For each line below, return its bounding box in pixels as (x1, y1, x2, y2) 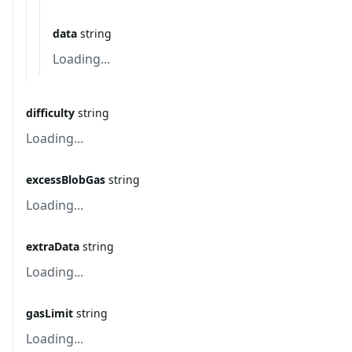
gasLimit (26, 306, 73, 321)
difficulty (26, 105, 75, 120)
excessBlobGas (26, 172, 105, 187)
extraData (26, 239, 79, 254)
